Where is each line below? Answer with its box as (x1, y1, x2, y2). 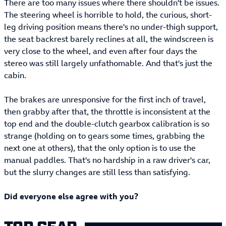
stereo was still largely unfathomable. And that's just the (4, 58, 212, 69)
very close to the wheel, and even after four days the (4, 45, 197, 57)
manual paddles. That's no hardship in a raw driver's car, (4, 154, 210, 166)
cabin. (4, 70, 26, 81)
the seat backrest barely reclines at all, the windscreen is (4, 33, 213, 45)
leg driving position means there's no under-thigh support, (4, 21, 218, 33)
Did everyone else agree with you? (4, 191, 138, 202)
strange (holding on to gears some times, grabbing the (4, 130, 205, 142)
